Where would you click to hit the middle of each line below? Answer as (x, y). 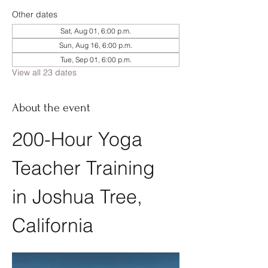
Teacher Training (86, 168)
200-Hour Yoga (80, 139)
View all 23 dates (44, 72)
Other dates (35, 14)
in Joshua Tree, (80, 197)
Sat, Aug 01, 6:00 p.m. (96, 31)
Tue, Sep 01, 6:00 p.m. (96, 60)
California (53, 225)
